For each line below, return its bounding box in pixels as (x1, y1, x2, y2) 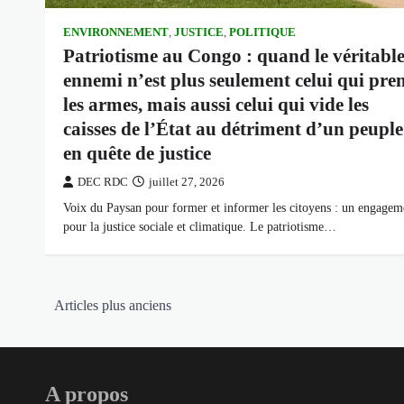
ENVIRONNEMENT (63, 25, 169, 39)
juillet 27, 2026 (149, 175, 225, 188)
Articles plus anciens (54, 298, 171, 314)
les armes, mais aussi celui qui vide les (63, 93, 369, 115)
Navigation (44, 289, 135, 310)
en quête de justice (63, 142, 211, 164)
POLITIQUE (229, 25, 296, 39)
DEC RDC (78, 175, 128, 188)
